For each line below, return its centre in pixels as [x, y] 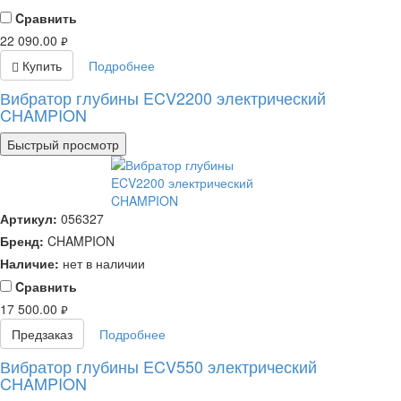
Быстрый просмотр [63, 145]
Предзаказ [42, 334]
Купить [40, 66]
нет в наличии [104, 264]
